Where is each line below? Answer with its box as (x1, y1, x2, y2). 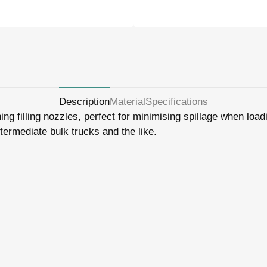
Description (59, 96, 110, 108)
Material (110, 96, 145, 108)
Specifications (145, 96, 208, 108)
